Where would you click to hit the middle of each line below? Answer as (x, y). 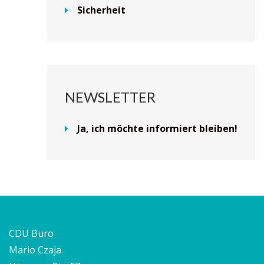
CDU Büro (31, 233)
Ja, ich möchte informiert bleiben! (157, 128)
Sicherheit (101, 10)
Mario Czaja (35, 250)
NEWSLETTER (110, 97)
